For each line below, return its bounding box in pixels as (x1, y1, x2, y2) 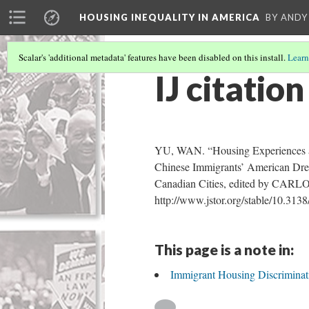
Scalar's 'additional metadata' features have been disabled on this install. (19, 51, 288, 63)
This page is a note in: (154, 241, 294, 258)
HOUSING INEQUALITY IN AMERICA (79, 12, 260, 23)
